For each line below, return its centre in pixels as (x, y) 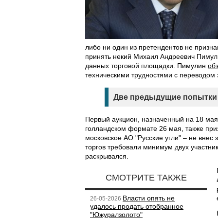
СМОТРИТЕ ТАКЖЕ (146, 178)
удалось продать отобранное (137, 206)
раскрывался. (107, 156)
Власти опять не (149, 198)
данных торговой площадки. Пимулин (146, 66)
